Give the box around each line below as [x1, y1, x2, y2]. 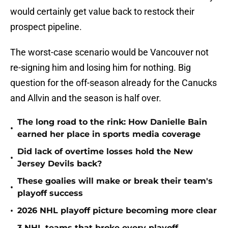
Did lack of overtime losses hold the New [17, 147, 193, 157]
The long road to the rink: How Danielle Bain [17, 117, 207, 127]
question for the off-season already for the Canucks [10, 77, 217, 89]
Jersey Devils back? [17, 159, 102, 169]
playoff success [17, 188, 83, 198]
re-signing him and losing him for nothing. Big [10, 62, 191, 73]
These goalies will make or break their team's [17, 176, 213, 186]
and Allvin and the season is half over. [10, 93, 161, 104]
